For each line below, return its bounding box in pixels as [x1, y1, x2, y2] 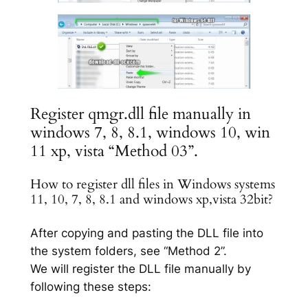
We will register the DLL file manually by [30, 262, 251, 276]
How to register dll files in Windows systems [30, 175, 275, 193]
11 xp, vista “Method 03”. [30, 140, 198, 162]
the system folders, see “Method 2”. [30, 244, 227, 258]
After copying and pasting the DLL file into [30, 226, 263, 241]
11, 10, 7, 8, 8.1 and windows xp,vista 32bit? [30, 190, 273, 208]
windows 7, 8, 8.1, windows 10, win [30, 121, 270, 143]
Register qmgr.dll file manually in [30, 102, 251, 124]
